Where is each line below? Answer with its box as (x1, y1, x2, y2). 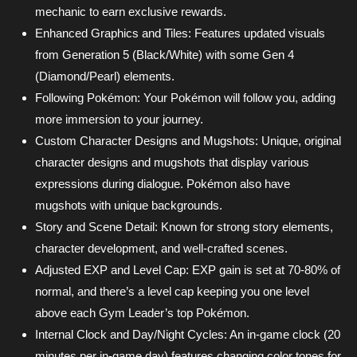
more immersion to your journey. (35, 112, 203, 127)
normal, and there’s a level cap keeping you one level (35, 284, 309, 299)
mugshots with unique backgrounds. (35, 198, 222, 213)
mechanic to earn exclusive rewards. (35, 5, 226, 19)
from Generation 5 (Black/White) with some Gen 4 (35, 48, 294, 62)
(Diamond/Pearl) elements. (35, 69, 175, 84)
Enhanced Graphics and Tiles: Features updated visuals (35, 26, 325, 41)
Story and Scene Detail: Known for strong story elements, (35, 220, 333, 234)
